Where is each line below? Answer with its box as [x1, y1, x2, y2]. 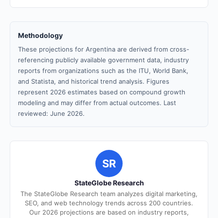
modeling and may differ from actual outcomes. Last [18, 99, 176, 107]
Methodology [18, 31, 63, 39]
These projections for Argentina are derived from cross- [18, 45, 189, 53]
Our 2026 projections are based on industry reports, [29, 208, 189, 216]
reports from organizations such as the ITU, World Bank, [18, 67, 188, 74]
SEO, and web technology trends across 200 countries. [25, 199, 193, 207]
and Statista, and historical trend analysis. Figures [18, 77, 169, 85]
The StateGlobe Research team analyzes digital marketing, [20, 190, 198, 198]
